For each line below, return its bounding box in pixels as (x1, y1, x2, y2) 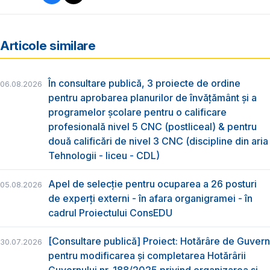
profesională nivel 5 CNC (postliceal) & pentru (48, 120, 257, 133)
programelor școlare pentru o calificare (48, 105, 227, 118)
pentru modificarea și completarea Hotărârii (48, 250, 246, 262)
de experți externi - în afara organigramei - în (48, 192, 253, 204)
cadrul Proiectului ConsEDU (48, 207, 172, 219)
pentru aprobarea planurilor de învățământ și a (48, 91, 257, 104)
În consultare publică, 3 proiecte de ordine (48, 77, 240, 89)
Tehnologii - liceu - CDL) (48, 149, 160, 162)
